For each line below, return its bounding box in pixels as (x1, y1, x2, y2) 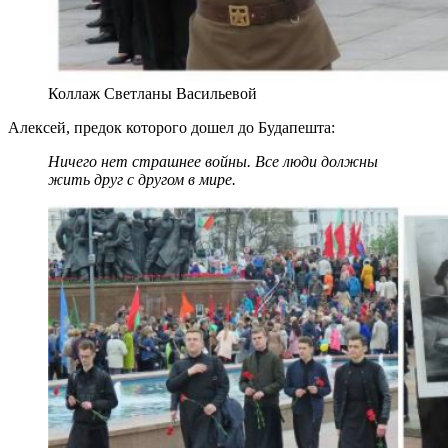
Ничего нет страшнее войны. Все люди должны (48, 152, 378, 170)
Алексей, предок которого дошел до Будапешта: (8, 118, 335, 136)
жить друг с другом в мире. (48, 170, 236, 188)
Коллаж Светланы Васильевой (48, 84, 257, 102)
